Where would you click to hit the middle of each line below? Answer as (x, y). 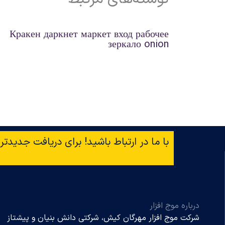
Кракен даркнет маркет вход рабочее (89, 35)
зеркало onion (138, 45)
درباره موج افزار (175, 206)
